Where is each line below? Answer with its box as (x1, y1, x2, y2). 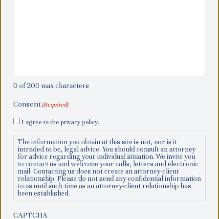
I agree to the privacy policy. (22, 118, 99, 126)
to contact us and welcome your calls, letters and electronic (18, 160, 198, 169)
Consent (13, 99, 41, 109)
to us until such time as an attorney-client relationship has (18, 182, 191, 191)
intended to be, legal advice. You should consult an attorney (18, 145, 196, 154)
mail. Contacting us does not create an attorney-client (18, 167, 179, 176)
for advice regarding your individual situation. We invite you (18, 153, 195, 161)
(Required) (42, 101, 68, 108)
